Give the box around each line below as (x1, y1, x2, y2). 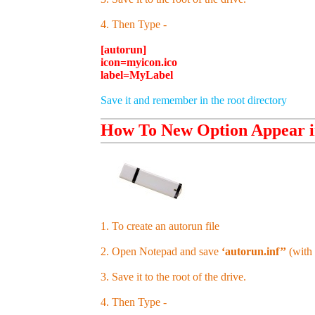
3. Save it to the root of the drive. (101, 270, 246, 283)
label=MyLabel (101, 68, 173, 81)
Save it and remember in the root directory (101, 94, 287, 106)
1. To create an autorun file (101, 219, 219, 232)
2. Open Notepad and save (101, 245, 221, 257)
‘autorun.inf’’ (221, 245, 286, 257)
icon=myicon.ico (101, 56, 177, 68)
